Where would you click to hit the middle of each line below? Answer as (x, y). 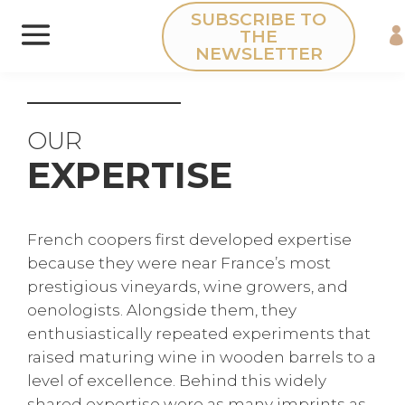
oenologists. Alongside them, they (162, 310)
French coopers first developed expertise (189, 240)
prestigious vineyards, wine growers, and (188, 287)
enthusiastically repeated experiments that (199, 334)
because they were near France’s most (179, 263)
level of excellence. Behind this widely (177, 381)
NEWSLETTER (259, 53)
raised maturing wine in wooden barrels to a (202, 357)
